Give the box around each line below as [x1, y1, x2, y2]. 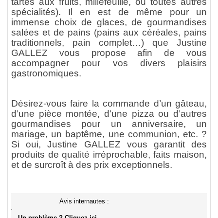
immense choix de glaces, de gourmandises [11, 17, 207, 27]
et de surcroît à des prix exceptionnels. [11, 160, 172, 170]
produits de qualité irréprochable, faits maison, [11, 149, 207, 160]
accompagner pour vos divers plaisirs [11, 58, 207, 68]
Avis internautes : [59, 198, 109, 205]
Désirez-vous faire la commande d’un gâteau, [11, 98, 207, 109]
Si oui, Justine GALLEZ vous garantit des [11, 139, 207, 149]
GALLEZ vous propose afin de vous [11, 48, 207, 58]
